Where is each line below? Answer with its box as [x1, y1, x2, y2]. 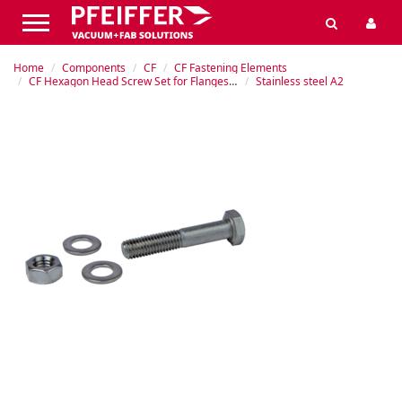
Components [62, 60, 126, 75]
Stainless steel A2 [256, 74, 344, 89]
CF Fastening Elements [174, 60, 287, 75]
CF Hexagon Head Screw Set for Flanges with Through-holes [29, 74, 229, 89]
